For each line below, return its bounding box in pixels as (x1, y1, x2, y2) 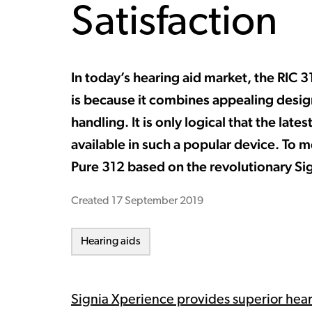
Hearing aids (81, 236, 141, 247)
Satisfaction (71, 3, 277, 45)
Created (71, 196, 111, 207)
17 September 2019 (111, 196, 203, 207)
